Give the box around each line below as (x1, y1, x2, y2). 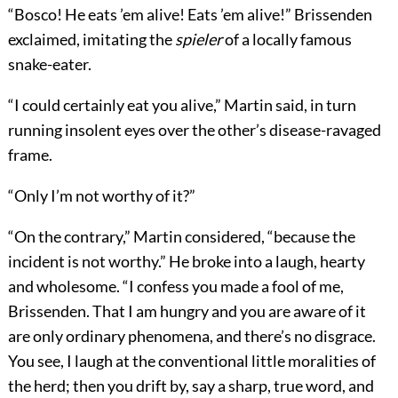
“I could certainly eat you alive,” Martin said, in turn (7, 95, 356, 115)
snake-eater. (7, 54, 92, 75)
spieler (174, 29, 222, 50)
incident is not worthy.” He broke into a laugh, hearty (7, 251, 365, 272)
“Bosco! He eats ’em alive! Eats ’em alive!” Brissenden (7, 4, 372, 25)
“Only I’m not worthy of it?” (7, 186, 195, 206)
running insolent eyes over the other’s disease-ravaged (7, 120, 381, 140)
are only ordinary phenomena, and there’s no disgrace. (7, 326, 376, 346)
